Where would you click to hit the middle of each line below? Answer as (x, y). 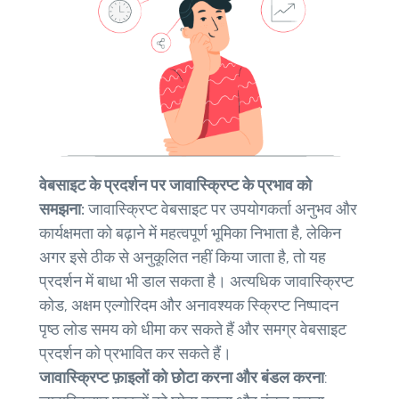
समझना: (62, 210)
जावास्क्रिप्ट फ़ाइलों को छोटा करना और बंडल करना (182, 378)
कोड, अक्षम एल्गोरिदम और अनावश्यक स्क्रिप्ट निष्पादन (189, 306)
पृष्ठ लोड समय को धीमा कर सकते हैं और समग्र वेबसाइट (193, 330)
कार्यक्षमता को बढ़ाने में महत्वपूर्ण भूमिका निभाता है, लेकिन (190, 234)
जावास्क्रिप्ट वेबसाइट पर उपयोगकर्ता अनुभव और (221, 210)
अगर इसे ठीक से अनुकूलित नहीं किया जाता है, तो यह (183, 258)
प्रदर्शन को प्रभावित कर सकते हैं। (135, 354)
